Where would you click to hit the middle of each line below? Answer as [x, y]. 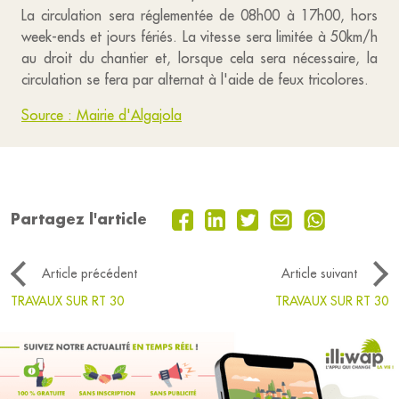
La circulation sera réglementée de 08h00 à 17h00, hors [199, 15]
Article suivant [319, 274]
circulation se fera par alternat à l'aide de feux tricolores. [195, 79]
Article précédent [90, 274]
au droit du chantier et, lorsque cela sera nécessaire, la [199, 58]
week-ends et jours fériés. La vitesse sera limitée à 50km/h [199, 37]
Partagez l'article [79, 219]
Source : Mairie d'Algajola [102, 115]
